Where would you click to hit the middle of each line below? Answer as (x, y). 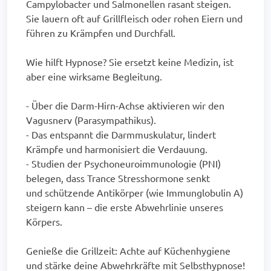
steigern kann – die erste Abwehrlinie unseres (125, 207)
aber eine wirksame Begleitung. (94, 76)
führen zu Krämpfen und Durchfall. (101, 32)
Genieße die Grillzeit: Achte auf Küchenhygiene (128, 250)
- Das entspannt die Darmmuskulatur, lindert (121, 134)
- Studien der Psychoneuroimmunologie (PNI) (123, 163)
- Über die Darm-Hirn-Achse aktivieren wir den (125, 105)
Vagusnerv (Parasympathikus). (91, 119)
